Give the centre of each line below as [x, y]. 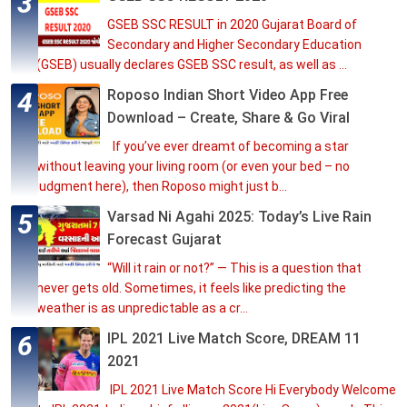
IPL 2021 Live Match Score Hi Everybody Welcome [252, 390]
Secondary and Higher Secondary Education [234, 45]
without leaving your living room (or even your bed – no [193, 167]
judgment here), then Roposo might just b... [162, 187]
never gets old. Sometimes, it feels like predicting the [191, 288]
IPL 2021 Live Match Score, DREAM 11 [234, 339]
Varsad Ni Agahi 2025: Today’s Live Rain [239, 217]
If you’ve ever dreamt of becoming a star [228, 147]
